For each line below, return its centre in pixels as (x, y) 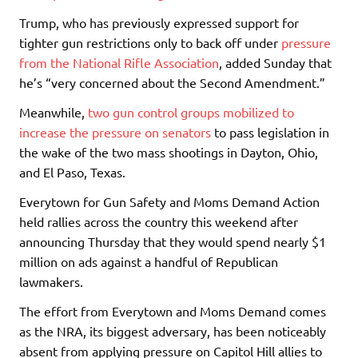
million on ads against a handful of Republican (149, 261)
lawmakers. (53, 281)
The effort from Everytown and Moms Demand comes (173, 310)
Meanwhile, (54, 111)
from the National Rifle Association (119, 62)
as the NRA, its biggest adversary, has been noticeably (173, 330)
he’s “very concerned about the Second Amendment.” (172, 82)
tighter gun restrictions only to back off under (150, 42)
